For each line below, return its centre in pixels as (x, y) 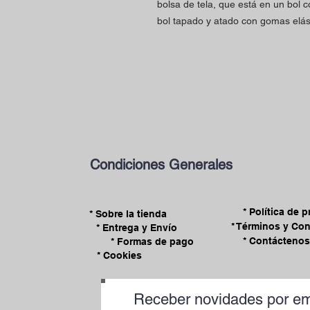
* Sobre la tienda (128, 214)
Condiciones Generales (161, 165)
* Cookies (119, 255)
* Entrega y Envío (136, 228)
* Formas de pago (152, 241)
